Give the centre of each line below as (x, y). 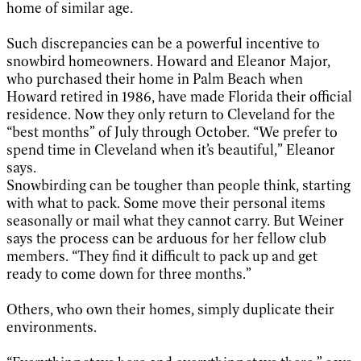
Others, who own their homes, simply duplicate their (170, 309)
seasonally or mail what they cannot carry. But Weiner (175, 220)
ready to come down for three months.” (129, 274)
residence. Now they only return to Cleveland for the (171, 114)
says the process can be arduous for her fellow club (166, 238)
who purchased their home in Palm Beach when (155, 79)
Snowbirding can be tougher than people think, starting (178, 185)
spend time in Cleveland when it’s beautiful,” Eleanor (171, 149)
